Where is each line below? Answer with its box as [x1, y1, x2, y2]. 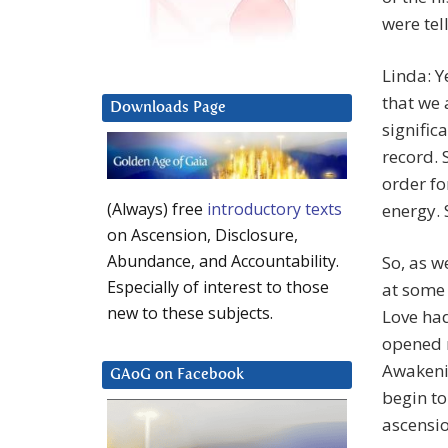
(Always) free [107, 198, 207, 221]
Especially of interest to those [107, 276, 329, 299]
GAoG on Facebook [110, 367, 244, 383]
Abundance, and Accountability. [107, 250, 339, 273]
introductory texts [207, 198, 342, 221]
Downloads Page [110, 100, 226, 116]
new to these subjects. [107, 302, 273, 325]
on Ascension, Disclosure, [107, 224, 298, 247]
